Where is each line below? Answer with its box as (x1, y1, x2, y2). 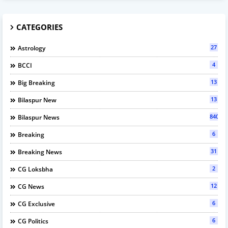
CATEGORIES (16, 21, 63, 32)
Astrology (18, 43, 45, 52)
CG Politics (18, 216, 48, 225)
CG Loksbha (18, 164, 53, 174)
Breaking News (18, 147, 62, 156)
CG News (18, 182, 44, 191)
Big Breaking (18, 78, 55, 87)
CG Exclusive (18, 199, 55, 208)
